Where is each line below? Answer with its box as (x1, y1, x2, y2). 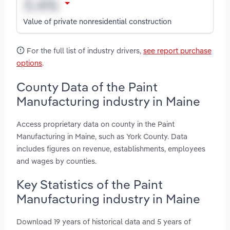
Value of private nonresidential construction (23, 16, 171, 26)
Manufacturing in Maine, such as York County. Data (16, 131, 187, 141)
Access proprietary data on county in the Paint (16, 119, 175, 129)
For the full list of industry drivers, (25, 46, 143, 56)
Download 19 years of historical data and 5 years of (16, 217, 191, 227)
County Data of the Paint (16, 79, 158, 94)
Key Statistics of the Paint (16, 176, 163, 192)
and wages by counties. (16, 156, 97, 166)
